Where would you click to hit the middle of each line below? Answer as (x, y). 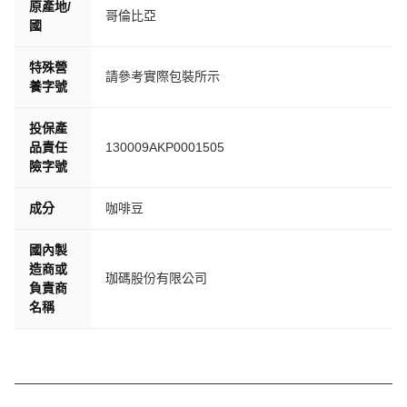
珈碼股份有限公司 (156, 278)
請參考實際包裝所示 (163, 76)
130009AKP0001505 (165, 147)
